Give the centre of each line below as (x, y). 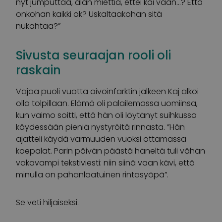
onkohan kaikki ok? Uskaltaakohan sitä (89, 14)
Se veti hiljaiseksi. (47, 202)
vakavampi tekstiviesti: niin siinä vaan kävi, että (105, 163)
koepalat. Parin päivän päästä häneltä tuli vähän (111, 151)
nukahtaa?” (38, 26)
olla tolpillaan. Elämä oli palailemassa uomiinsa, (107, 103)
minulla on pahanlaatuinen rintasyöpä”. (92, 174)
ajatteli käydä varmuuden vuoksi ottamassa (101, 139)
